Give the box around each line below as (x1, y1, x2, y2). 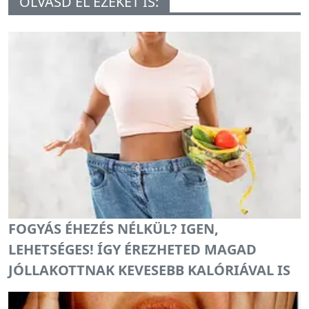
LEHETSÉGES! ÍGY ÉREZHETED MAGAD (8, 240, 257, 259)
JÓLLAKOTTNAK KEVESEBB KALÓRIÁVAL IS (8, 261, 290, 280)
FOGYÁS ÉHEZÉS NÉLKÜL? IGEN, (8, 219, 219, 239)
